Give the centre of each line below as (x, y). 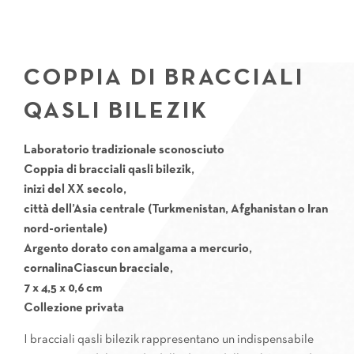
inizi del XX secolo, (75, 190)
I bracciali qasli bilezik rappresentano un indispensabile (169, 340)
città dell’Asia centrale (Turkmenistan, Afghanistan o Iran (176, 209)
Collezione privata (74, 308)
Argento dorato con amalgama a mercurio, (138, 249)
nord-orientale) (66, 229)
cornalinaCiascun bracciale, (98, 269)
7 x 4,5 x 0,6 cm (63, 288)
